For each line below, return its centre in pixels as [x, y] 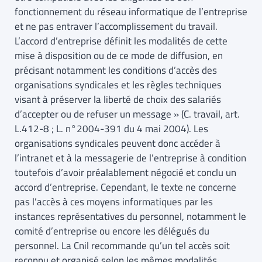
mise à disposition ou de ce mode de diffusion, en [119, 56]
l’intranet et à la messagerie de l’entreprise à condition [130, 158]
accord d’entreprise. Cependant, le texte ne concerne [125, 187]
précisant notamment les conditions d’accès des [116, 70]
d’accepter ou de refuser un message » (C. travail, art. [127, 114]
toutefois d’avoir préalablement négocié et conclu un [125, 173]
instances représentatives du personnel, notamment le [130, 217]
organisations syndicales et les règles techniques [118, 85]
